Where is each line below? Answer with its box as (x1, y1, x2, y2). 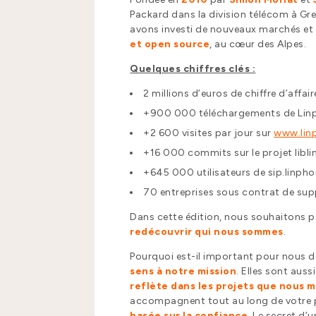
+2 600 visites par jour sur (143, 127, 274, 140)
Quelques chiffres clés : (130, 63, 256, 75)
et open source (130, 38, 210, 51)
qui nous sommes (192, 226, 284, 238)
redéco (130, 226, 168, 238)
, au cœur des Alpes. (209, 38, 307, 51)
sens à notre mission (130, 265, 237, 278)
